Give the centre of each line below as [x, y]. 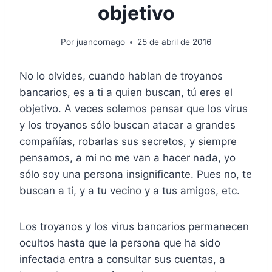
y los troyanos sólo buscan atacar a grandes [127, 125]
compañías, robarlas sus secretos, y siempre [128, 142]
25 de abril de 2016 [174, 42]
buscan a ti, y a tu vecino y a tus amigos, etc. [130, 191]
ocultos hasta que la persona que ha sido [120, 243]
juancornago [100, 42]
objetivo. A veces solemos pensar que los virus [134, 109]
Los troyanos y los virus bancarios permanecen [134, 227]
